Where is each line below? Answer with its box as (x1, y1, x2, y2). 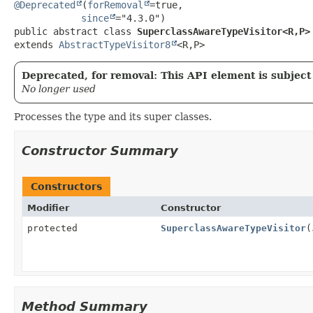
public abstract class (14, 25, 137, 37)
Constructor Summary (22, 143, 178, 158)
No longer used (22, 82, 96, 94)
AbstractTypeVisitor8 (59, 38, 170, 50)
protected (27, 222, 78, 233)
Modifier (27, 202, 69, 213)
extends (14, 38, 59, 50)
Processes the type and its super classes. (14, 110, 212, 122)
